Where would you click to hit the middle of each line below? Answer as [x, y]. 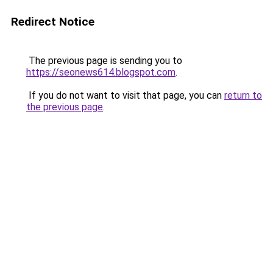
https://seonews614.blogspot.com [101, 72]
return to [243, 95]
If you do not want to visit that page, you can [125, 95]
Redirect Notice [53, 22]
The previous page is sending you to [104, 61]
